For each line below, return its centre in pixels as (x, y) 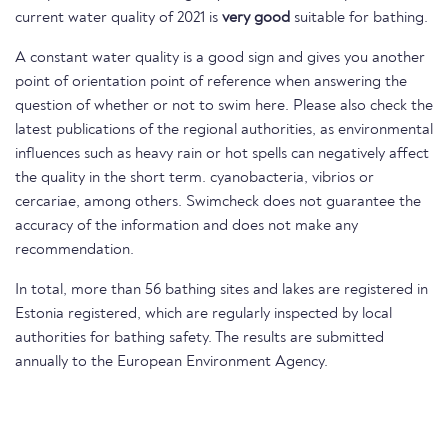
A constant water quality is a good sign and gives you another (220, 58)
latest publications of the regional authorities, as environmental (224, 130)
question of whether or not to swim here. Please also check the (224, 106)
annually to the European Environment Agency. (171, 362)
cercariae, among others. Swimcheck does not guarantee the (218, 202)
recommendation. (74, 250)
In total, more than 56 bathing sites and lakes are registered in (221, 290)
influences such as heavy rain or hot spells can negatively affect (222, 154)
